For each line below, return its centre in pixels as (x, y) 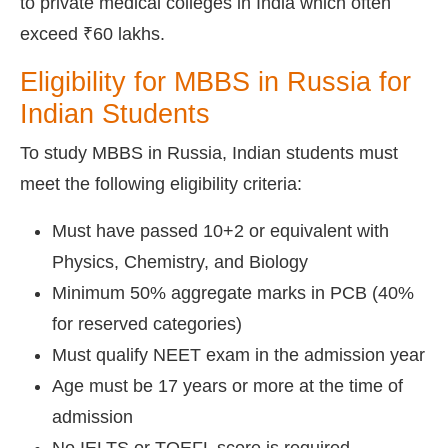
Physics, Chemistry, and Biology (180, 261)
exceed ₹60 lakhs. (92, 33)
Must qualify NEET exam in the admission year (238, 354)
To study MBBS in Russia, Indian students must (209, 152)
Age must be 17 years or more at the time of (227, 385)
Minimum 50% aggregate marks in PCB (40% (233, 292)
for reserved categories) (147, 323)
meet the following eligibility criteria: (161, 183)
